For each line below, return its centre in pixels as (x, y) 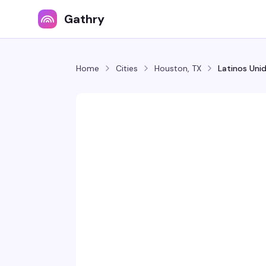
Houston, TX (178, 68)
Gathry (84, 19)
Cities (127, 68)
